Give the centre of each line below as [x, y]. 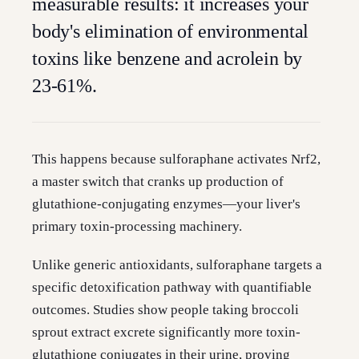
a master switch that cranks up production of [158, 182]
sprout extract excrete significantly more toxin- [166, 332]
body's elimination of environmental [171, 31]
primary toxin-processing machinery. [137, 226]
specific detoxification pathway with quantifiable [172, 287]
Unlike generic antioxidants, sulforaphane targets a [177, 265]
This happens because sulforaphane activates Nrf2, [176, 159]
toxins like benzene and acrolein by [167, 58]
